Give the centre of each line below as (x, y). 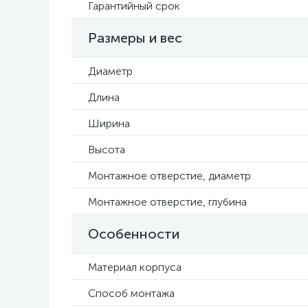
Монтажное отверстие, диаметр (169, 176)
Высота (107, 150)
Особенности (134, 234)
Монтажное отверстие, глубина (167, 202)
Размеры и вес (135, 38)
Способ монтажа (131, 293)
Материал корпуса (135, 267)
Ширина (109, 123)
